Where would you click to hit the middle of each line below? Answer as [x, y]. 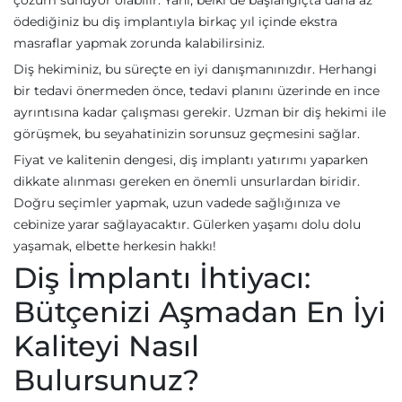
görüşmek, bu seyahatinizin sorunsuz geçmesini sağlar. [187, 134]
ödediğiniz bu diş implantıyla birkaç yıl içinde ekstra [175, 22]
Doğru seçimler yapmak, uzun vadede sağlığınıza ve [177, 203]
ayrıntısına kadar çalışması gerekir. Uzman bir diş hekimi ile [200, 112]
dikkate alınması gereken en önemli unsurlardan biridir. [187, 181]
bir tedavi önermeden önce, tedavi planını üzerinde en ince [197, 91]
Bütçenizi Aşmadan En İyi [200, 312]
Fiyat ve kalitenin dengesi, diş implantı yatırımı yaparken [191, 160]
